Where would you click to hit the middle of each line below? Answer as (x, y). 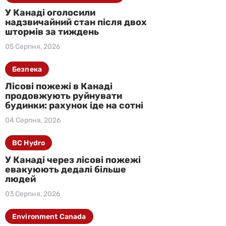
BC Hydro (29, 143)
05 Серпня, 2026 (33, 47)
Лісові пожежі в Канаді (59, 86)
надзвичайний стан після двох (76, 22)
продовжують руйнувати (64, 96)
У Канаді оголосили (50, 13)
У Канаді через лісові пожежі (73, 160)
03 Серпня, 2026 (33, 194)
